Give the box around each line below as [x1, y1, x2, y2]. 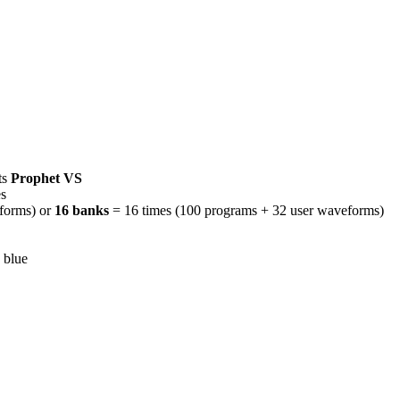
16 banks [54, 202, 109, 218]
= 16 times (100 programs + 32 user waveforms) [109, 202, 384, 218]
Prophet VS [11, 170, 82, 186]
